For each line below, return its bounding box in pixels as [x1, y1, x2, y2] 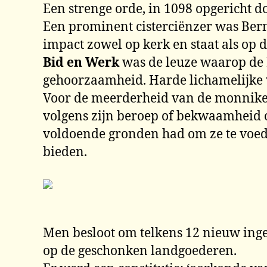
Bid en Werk [43, 55, 122, 71]
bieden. [43, 144, 87, 160]
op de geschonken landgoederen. [43, 243, 237, 259]
